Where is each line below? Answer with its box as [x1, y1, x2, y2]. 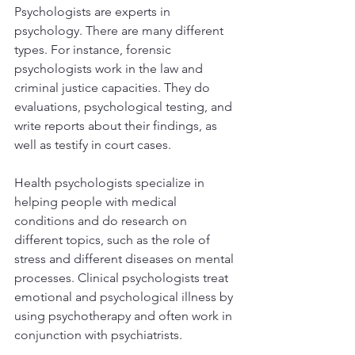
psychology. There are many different [14, 23, 227, 39]
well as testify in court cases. [14, 137, 174, 153]
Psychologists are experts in [14, 4, 174, 20]
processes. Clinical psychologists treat [14, 270, 231, 286]
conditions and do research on [14, 213, 190, 229]
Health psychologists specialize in [14, 175, 208, 191]
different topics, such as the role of [14, 232, 213, 248]
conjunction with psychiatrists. [14, 327, 185, 343]
